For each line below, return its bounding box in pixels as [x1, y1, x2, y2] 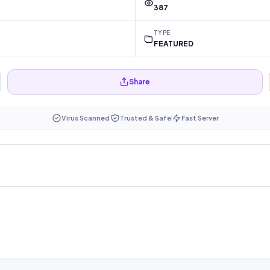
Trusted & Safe [119, 114, 171, 122]
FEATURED [153, 39, 193, 49]
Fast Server [181, 114, 219, 122]
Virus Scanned [61, 114, 110, 122]
